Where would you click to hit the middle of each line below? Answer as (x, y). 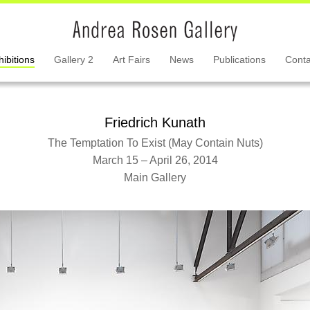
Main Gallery (155, 177)
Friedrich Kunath (155, 122)
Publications (239, 60)
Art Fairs (131, 60)
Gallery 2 (73, 60)
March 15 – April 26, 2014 (155, 160)
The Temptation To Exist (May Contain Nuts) (155, 143)
